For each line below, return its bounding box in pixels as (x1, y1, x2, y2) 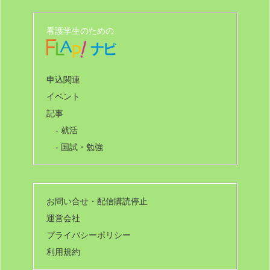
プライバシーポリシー (46, 230, 131, 240)
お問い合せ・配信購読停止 (46, 196, 148, 206)
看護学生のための (46, 25, 115, 36)
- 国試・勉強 (55, 142, 103, 152)
